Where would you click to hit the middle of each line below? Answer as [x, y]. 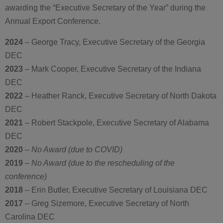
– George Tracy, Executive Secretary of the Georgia [115, 42]
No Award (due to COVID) [77, 150]
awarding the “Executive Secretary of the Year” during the [105, 8]
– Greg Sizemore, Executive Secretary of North [106, 203]
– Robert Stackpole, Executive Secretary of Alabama [116, 123]
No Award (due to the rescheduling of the [103, 163]
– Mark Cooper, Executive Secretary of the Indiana [113, 69]
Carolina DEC [30, 217]
